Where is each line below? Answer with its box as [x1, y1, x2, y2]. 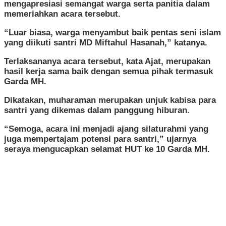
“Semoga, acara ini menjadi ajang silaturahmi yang [4, 124, 208, 134]
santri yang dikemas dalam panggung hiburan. [4, 105, 190, 115]
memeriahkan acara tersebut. [4, 9, 121, 19]
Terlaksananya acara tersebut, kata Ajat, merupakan [4, 56, 210, 66]
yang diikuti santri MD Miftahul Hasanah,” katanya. [4, 37, 207, 47]
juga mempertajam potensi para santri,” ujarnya [4, 134, 196, 144]
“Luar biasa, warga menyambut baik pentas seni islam [4, 27, 221, 37]
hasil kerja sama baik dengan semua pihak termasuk [4, 66, 213, 76]
